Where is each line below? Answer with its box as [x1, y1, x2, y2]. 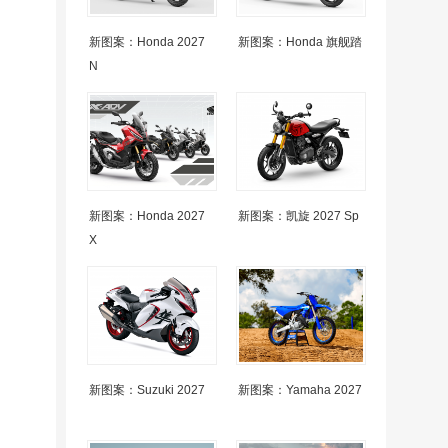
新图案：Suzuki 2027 [89, 383, 205, 397]
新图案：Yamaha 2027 [238, 383, 362, 397]
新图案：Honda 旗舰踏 [238, 35, 362, 49]
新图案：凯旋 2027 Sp [238, 209, 359, 223]
